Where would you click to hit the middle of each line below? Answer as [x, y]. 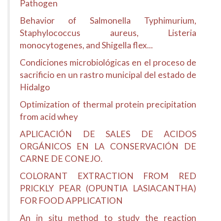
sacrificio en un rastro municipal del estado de [108, 75]
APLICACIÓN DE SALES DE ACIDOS [108, 134]
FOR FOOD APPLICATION [71, 201]
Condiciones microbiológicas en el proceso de [108, 62]
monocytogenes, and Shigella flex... [86, 45]
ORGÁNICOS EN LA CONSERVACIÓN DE [108, 146]
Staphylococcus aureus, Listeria [108, 33]
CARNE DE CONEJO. [61, 159]
